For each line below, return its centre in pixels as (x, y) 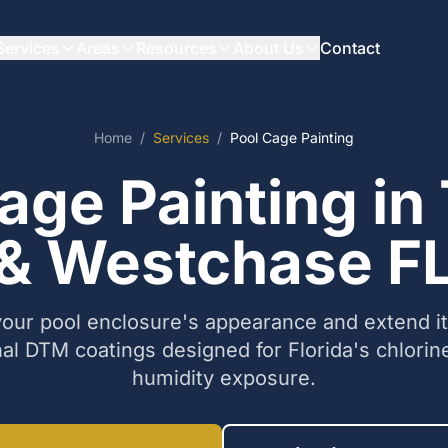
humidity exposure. (224, 378)
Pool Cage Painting (292, 137)
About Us (268, 48)
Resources (176, 48)
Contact (349, 48)
